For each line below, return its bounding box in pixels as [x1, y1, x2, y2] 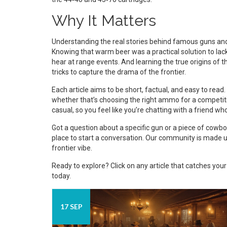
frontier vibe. [52, 144, 92, 152]
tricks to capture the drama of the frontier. [52, 68, 186, 76]
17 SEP [60, 202, 83, 211]
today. [52, 172, 71, 180]
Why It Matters [52, 12, 156, 29]
